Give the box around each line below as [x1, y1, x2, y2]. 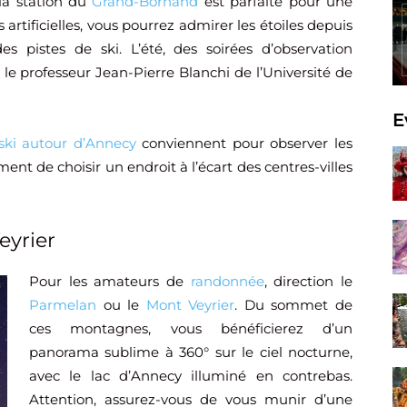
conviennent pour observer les [135, 134, 353, 153]
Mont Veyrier [145, 296, 235, 314]
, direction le [263, 273, 353, 291]
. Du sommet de [234, 296, 353, 314]
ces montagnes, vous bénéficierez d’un [29, 320, 352, 338]
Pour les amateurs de [29, 273, 191, 291]
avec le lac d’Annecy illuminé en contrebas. [29, 367, 352, 385]
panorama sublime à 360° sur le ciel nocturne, [29, 343, 352, 362]
